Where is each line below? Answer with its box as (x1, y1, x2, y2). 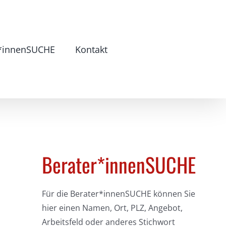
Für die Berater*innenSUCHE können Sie (42, 188, 196, 199)
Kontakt (75, 43, 107, 55)
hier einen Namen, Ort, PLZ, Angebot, (42, 202, 183, 213)
